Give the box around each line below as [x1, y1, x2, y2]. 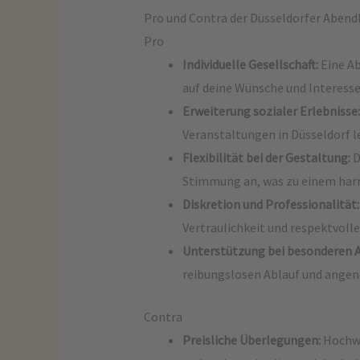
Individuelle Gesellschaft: [182, 56, 318, 72]
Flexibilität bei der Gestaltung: [182, 149, 350, 166]
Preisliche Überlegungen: [182, 332, 321, 348]
